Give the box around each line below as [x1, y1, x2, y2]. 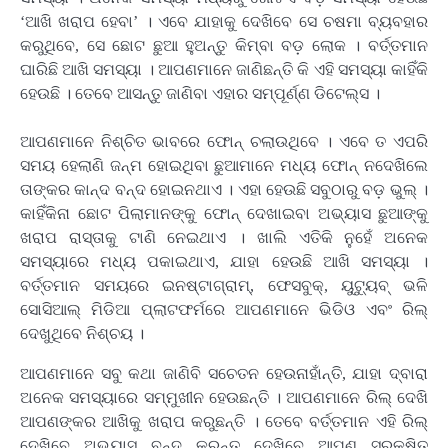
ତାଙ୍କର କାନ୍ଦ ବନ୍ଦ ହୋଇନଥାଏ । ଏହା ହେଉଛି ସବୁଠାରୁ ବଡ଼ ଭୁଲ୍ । [20, 180, 428, 198]
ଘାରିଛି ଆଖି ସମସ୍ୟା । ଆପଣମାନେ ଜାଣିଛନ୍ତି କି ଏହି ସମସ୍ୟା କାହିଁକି [20, 60, 428, 78]
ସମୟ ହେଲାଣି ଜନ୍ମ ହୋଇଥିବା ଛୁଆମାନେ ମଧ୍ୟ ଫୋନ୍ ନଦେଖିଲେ [20, 156, 428, 174]
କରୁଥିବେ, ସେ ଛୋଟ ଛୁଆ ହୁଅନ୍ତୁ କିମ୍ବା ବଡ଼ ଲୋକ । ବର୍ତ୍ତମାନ [20, 36, 428, 54]
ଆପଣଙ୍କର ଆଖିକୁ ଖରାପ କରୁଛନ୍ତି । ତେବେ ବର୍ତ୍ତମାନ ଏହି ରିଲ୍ [20, 412, 428, 430]
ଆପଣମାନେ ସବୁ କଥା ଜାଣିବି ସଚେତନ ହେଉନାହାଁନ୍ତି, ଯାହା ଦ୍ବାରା [20, 364, 428, 382]
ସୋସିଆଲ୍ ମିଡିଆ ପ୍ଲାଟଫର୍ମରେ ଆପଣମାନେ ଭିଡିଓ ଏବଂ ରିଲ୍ [20, 300, 428, 318]
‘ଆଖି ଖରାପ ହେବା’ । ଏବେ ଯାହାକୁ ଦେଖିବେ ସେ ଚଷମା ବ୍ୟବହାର [20, 12, 428, 30]
